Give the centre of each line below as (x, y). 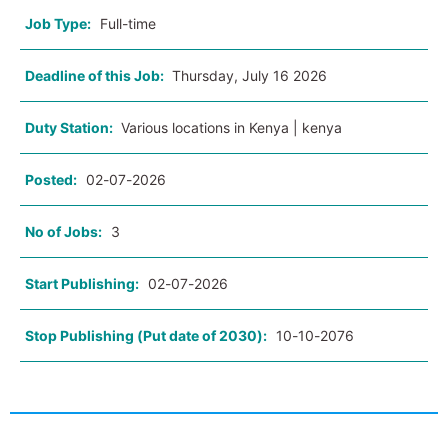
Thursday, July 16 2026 (249, 76)
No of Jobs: (63, 232)
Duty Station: (70, 128)
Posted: (51, 180)
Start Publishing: (82, 284)
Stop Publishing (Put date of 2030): (146, 336)
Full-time (128, 24)
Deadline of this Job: (96, 76)
